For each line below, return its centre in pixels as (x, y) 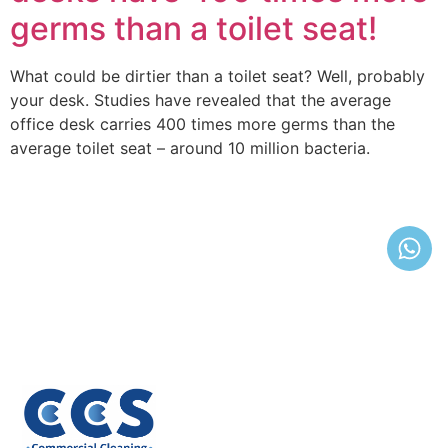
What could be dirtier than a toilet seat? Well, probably (217, 76)
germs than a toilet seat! (193, 29)
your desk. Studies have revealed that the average (200, 100)
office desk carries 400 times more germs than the (202, 124)
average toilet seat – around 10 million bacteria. (190, 148)
